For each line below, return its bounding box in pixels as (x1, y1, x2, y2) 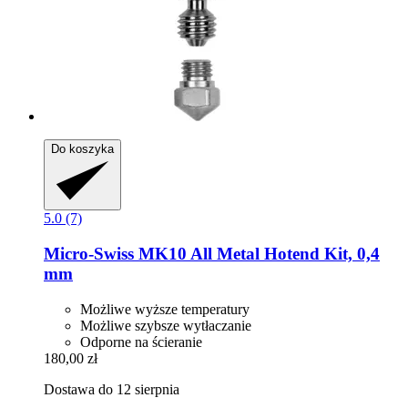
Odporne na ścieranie (80, 333, 202, 350)
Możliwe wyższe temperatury (80, 301, 250, 317)
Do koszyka (51, 142, 114, 157)
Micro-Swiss (44, 244, 134, 264)
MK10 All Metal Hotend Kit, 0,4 (134, 244, 380, 264)
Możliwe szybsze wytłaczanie (80, 317, 251, 333)
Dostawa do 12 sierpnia (44, 381, 179, 397)
